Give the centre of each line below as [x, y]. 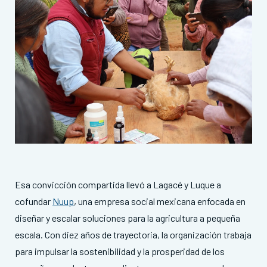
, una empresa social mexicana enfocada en [160, 201]
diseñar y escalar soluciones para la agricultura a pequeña [128, 218]
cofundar [34, 201]
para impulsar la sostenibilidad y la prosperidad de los [120, 252]
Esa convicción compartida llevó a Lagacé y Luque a [118, 185]
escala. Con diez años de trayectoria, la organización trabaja [133, 235]
